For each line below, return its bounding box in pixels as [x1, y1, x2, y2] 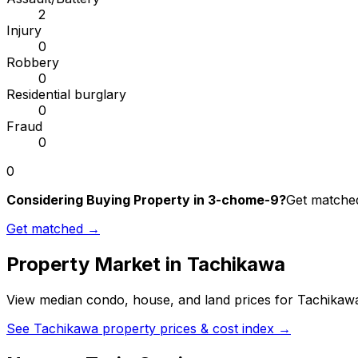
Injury [6, 22, 42, 39]
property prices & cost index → [98, 320, 291, 337]
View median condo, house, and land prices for [6, 292, 297, 308]
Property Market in [6, 253, 187, 276]
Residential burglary [6, 86, 126, 103]
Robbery [6, 54, 59, 71]
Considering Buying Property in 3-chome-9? [6, 192, 286, 209]
